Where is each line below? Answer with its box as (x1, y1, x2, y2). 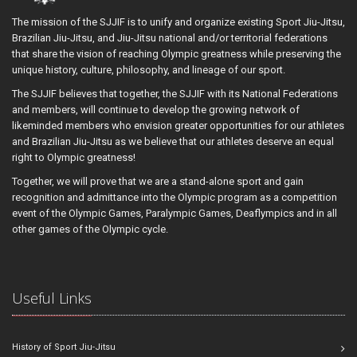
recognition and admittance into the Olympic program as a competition (12, 191, 337, 204)
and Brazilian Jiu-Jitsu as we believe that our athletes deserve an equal (12, 135, 334, 148)
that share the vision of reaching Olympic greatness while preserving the (12, 48, 341, 61)
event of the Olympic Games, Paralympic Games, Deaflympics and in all (12, 207, 337, 220)
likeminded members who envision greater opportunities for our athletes (12, 120, 344, 132)
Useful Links (12, 288, 92, 308)
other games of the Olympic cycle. (12, 223, 168, 236)
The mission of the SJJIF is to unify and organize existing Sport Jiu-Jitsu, (12, 16, 345, 29)
